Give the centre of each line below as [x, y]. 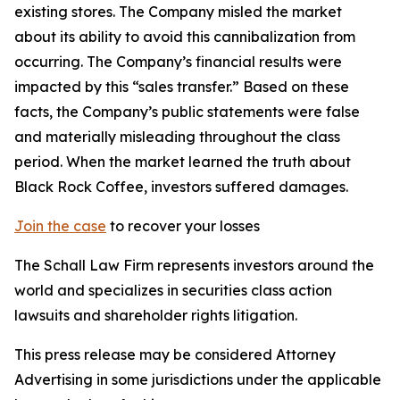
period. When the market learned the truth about [183, 162]
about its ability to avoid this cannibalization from [185, 37]
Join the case [60, 226]
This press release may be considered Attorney [175, 354]
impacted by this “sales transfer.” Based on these [182, 87]
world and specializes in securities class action [173, 290]
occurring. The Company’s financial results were [178, 62]
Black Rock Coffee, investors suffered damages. [181, 187]
